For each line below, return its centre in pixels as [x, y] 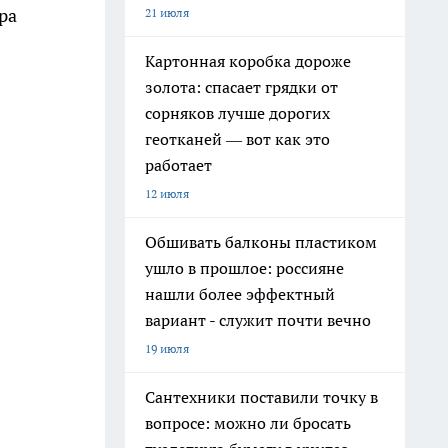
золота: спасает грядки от [241, 87]
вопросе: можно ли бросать [248, 423]
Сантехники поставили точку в [261, 397]
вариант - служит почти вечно [258, 320]
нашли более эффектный [240, 294]
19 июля [167, 348]
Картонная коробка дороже [248, 61]
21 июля [167, 12]
